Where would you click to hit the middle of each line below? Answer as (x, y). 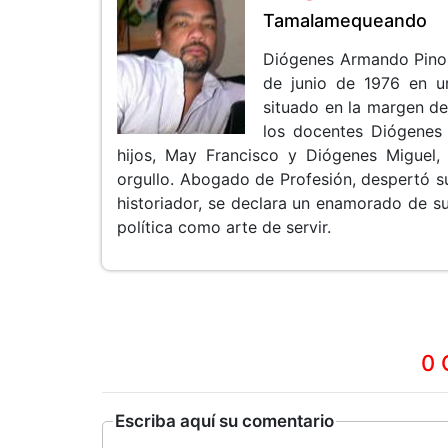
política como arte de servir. (224, 227)
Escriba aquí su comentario (224, 421)
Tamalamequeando (345, 20)
